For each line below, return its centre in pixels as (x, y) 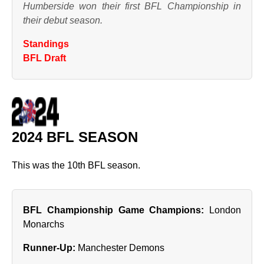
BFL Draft (44, 58)
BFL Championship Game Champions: (114, 210)
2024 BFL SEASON (75, 137)
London (222, 210)
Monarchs (44, 224)
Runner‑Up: (49, 248)
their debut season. (63, 20)
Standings (46, 44)
